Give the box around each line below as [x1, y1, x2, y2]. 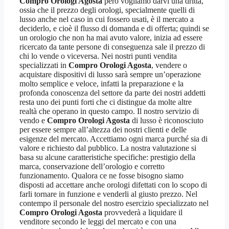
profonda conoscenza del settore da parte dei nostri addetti [19, 88, 205, 98]
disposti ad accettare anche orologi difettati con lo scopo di [19, 180, 207, 190]
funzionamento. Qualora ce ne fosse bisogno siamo [19, 171, 184, 180]
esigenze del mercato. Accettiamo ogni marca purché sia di [19, 134, 208, 144]
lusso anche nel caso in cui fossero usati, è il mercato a [19, 15, 194, 24]
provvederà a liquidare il [102, 208, 182, 217]
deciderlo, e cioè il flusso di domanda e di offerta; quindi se [19, 24, 209, 33]
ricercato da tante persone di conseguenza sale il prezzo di [19, 42, 205, 52]
